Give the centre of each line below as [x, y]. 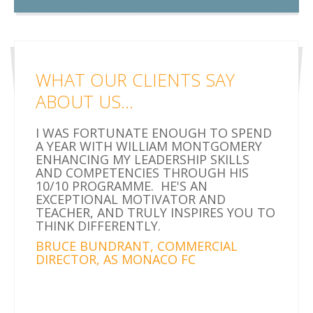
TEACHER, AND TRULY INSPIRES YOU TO [155, 212]
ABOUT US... [85, 101]
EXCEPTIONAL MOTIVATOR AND [131, 199]
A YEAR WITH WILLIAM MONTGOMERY [149, 146]
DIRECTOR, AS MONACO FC [116, 259]
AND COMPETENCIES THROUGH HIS [142, 172]
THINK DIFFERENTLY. [98, 225]
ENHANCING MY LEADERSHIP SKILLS [143, 159]
